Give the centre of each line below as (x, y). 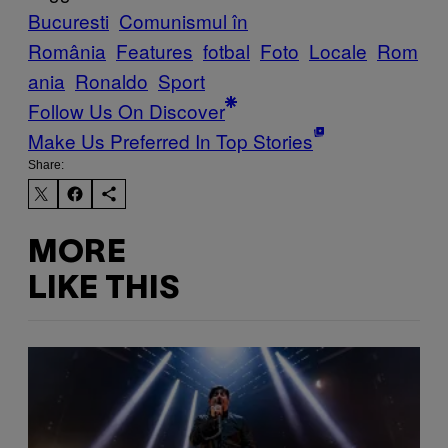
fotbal (226, 51)
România (67, 51)
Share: (46, 165)
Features (154, 51)
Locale (338, 51)
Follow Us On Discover (126, 111)
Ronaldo (111, 81)
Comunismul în (183, 21)
